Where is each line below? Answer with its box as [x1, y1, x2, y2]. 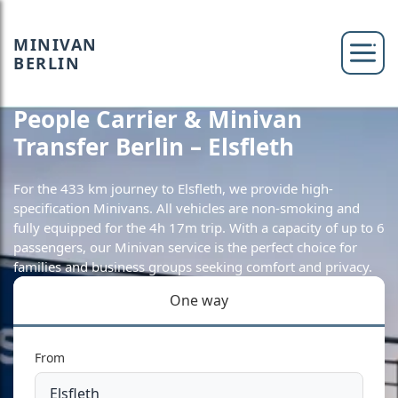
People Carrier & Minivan [13, 103, 302, 135]
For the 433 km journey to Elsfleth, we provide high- [13, 179, 333, 197]
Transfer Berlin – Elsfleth [13, 131, 294, 163]
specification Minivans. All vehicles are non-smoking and [13, 199, 360, 217]
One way [170, 291, 228, 310]
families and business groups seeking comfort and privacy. [13, 258, 372, 275]
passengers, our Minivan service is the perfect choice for [13, 238, 357, 256]
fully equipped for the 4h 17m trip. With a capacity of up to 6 [13, 219, 385, 236]
